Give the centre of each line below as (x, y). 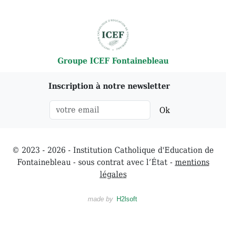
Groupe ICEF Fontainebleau (113, 61)
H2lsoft (127, 200)
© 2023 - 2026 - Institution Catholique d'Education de (113, 150)
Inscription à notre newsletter (109, 86)
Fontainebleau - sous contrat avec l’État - (96, 162)
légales (113, 175)
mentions (192, 162)
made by (101, 200)
